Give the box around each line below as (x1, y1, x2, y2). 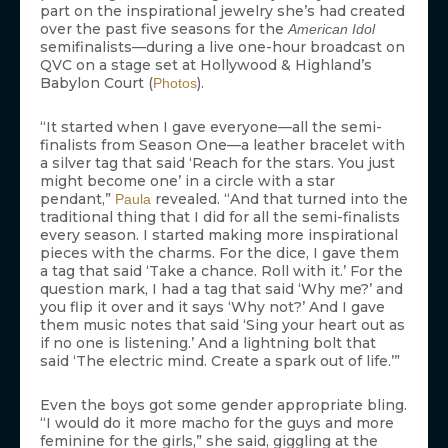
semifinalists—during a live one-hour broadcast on (40, 38, 405, 57)
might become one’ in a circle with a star (40, 172, 335, 191)
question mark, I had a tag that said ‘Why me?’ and (40, 280, 403, 299)
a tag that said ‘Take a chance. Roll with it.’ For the (40, 262, 403, 281)
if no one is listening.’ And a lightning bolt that (40, 334, 376, 353)
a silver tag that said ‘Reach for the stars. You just (40, 154, 395, 173)
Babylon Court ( (40, 74, 153, 93)
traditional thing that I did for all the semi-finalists (40, 208, 400, 227)
